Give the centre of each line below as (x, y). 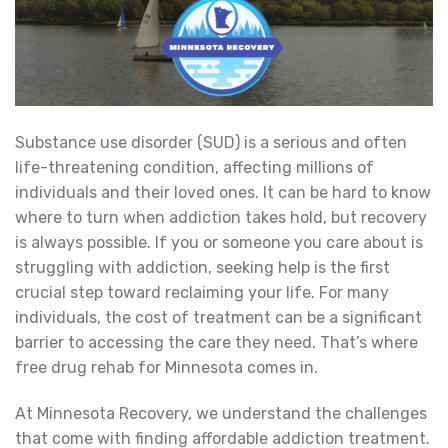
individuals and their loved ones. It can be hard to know (223, 193)
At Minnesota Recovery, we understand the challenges (221, 414)
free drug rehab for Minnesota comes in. (166, 368)
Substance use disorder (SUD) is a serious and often (211, 143)
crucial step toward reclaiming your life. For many (202, 293)
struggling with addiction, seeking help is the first (202, 268)
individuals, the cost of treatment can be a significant (218, 318)
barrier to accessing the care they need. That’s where (216, 343)
